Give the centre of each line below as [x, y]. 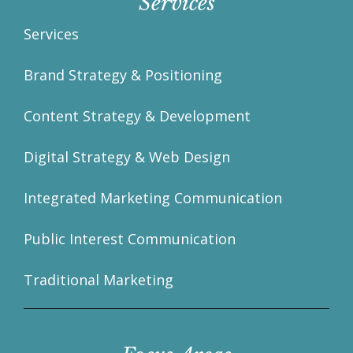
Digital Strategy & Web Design [127, 157]
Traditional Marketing [98, 280]
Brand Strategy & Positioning [123, 75]
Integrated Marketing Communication [153, 198]
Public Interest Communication [130, 239]
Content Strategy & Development [137, 116]
